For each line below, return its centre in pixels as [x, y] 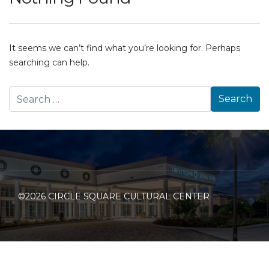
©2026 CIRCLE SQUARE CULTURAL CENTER [114, 196]
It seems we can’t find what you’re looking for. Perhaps [125, 48]
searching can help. [49, 62]
